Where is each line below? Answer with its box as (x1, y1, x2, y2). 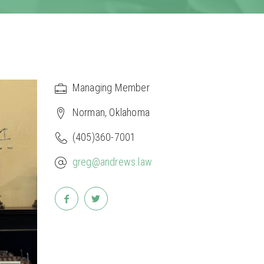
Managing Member (72, 81, 150, 94)
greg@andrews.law (72, 156, 152, 169)
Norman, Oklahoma (72, 106, 150, 119)
